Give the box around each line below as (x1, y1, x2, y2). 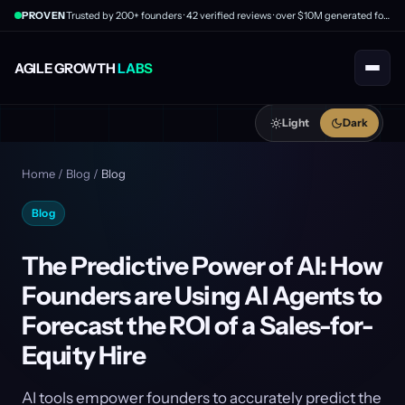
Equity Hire (22, 340, 146, 371)
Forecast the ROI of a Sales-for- (22, 310, 374, 341)
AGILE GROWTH (14, 59, 118, 77)
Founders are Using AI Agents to (22, 280, 381, 311)
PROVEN (22, 9, 66, 22)
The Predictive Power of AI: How (22, 250, 382, 281)
